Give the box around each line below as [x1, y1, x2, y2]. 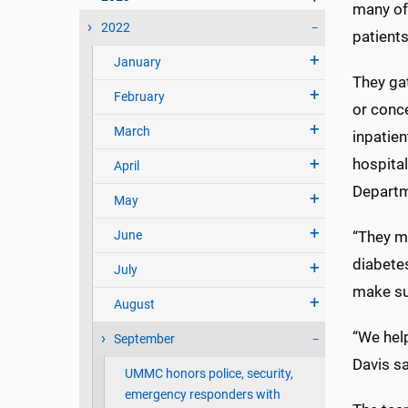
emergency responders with [124, 387, 280, 403]
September [113, 331, 175, 348]
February [113, 89, 165, 106]
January [113, 55, 161, 71]
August [113, 297, 155, 313]
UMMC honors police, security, [124, 366, 293, 382]
